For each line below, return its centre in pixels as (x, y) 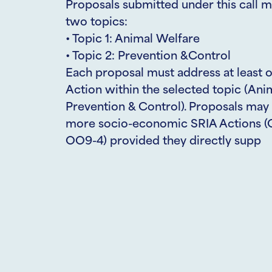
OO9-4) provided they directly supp (163, 141)
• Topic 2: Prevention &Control (148, 56)
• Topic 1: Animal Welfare (133, 39)
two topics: (97, 22)
